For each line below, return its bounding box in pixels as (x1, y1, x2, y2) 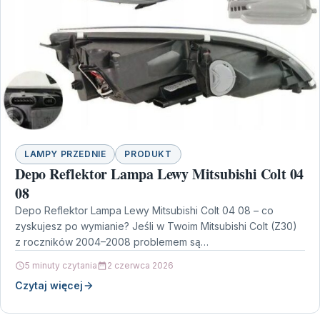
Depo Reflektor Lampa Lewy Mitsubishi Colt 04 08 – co (15, 204, 274, 217)
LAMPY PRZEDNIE (24, 149, 106, 160)
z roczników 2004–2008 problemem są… (15, 236, 209, 249)
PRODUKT (124, 149, 172, 160)
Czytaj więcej (15, 279, 83, 292)
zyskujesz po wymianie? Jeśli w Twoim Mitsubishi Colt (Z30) (15, 220, 297, 233)
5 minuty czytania (25, 260, 97, 271)
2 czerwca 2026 (107, 260, 174, 271)
